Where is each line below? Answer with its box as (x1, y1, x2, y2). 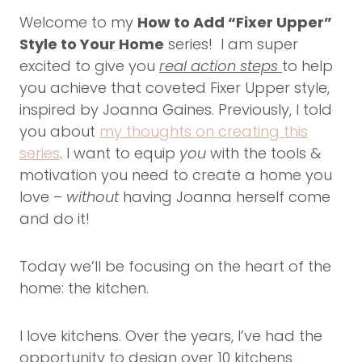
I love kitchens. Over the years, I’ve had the (19, 325, 322, 346)
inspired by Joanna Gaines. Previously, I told (19, 99, 332, 120)
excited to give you (19, 55, 159, 76)
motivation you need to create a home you (19, 164, 332, 185)
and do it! (19, 208, 90, 229)
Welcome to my (19, 11, 137, 32)
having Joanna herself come (119, 186, 330, 207)
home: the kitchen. (19, 277, 149, 298)
